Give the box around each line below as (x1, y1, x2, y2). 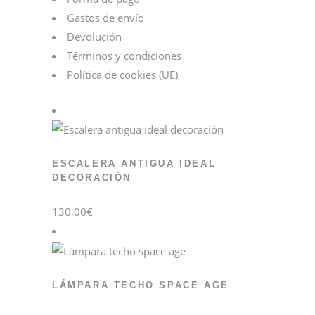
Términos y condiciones (67, 49, 181, 63)
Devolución (67, 30, 122, 44)
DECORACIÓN (52, 172, 131, 184)
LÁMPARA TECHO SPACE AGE (52, 279, 229, 290)
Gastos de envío (67, 11, 144, 25)
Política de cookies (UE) (67, 67, 178, 82)
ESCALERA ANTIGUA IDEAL (52, 158, 217, 169)
